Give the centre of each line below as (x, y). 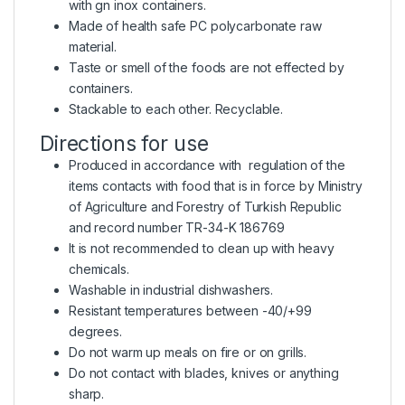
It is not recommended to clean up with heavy (202, 249)
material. (93, 47)
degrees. (95, 332)
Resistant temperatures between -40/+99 (190, 311)
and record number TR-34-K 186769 (177, 228)
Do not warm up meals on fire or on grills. (188, 353)
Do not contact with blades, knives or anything (204, 373)
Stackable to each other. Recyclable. (176, 109)
